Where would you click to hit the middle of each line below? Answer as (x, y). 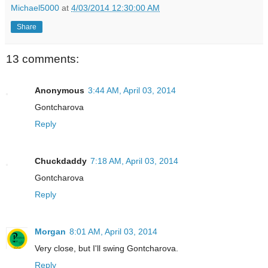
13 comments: (42, 59)
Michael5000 (35, 8)
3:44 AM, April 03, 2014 (132, 90)
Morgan (50, 231)
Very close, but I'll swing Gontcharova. (106, 248)
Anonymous (60, 90)
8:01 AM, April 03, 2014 (113, 231)
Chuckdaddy (61, 161)
